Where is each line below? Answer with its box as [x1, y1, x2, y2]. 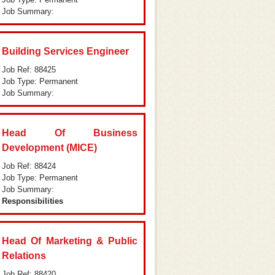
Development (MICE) [2, 142, 97, 153]
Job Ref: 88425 [2, 65, 56, 74]
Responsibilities [2, 196, 63, 206]
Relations [2, 250, 46, 261]
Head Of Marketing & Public [2, 236, 137, 246]
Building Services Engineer [2, 46, 129, 56]
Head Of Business [2, 128, 137, 138]
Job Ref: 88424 [2, 161, 56, 171]
